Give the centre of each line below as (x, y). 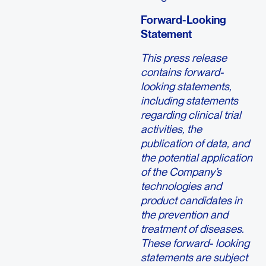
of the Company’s (181, 172)
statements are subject (194, 257)
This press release (183, 58)
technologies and (181, 186)
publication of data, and (195, 143)
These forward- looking (195, 243)
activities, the (171, 129)
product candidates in (191, 200)
